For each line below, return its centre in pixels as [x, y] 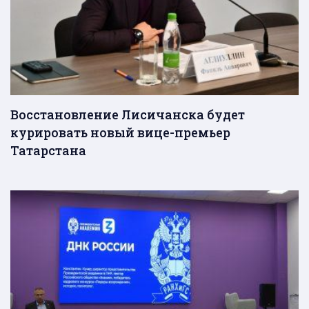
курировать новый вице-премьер [120, 133]
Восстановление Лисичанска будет [128, 115]
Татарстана [50, 151]
